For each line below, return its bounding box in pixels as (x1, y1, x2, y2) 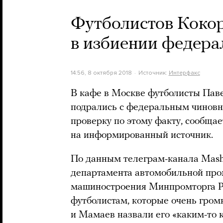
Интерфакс (168, 69, 200, 76)
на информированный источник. (71, 130, 216, 140)
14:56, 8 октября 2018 (71, 69, 132, 76)
